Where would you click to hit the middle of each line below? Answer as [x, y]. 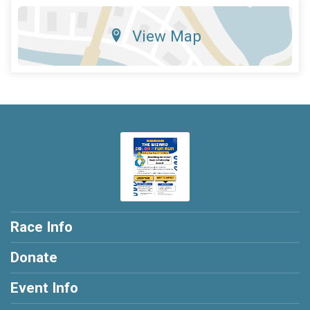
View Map [166, 36]
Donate [34, 258]
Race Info [42, 227]
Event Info [44, 288]
